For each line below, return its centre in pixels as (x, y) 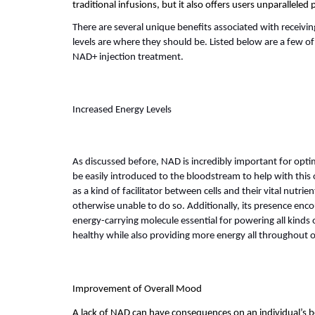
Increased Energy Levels (122, 110)
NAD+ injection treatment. (128, 58)
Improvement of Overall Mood (137, 289)
